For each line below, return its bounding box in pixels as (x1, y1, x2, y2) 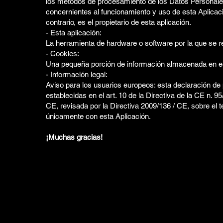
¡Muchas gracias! (46, 132, 103, 141)
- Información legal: (46, 70, 108, 79)
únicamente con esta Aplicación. (46, 111, 151, 120)
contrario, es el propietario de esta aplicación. (46, 17, 191, 26)
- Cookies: (46, 49, 79, 58)
